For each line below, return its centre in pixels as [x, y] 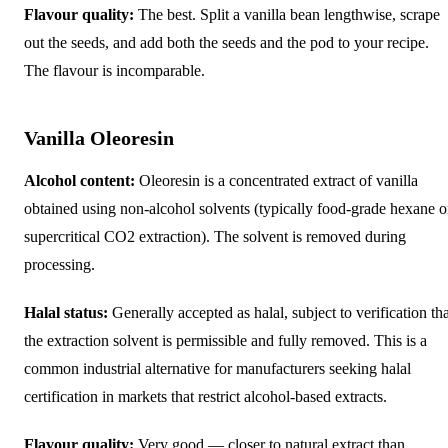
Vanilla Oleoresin [99, 137]
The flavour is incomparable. [114, 70]
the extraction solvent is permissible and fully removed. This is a [225, 340]
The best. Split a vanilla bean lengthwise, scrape [287, 14]
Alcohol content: [79, 180]
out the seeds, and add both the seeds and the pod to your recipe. [226, 42]
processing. [59, 264]
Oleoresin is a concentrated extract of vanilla [276, 180]
